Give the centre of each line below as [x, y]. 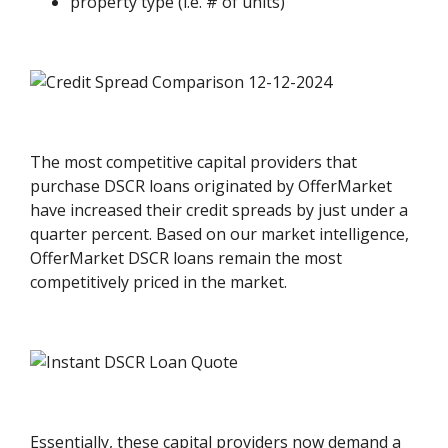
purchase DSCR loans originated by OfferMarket [211, 185]
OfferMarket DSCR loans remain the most [186, 257]
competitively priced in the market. [159, 281]
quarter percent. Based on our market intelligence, [220, 233]
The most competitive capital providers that [194, 161]
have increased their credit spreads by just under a [219, 209]
